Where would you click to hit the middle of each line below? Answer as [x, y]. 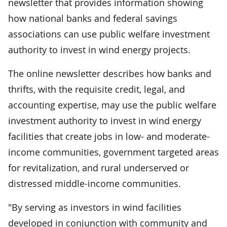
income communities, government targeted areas [113, 152]
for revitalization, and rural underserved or [99, 167]
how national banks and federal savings [93, 18]
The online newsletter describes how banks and [110, 73]
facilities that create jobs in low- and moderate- [109, 136]
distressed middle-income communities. [94, 183]
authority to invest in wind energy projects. [99, 49]
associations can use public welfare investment [109, 34]
